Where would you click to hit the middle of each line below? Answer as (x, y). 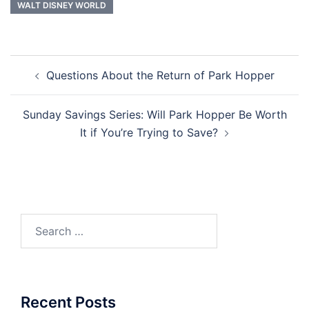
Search (38, 222)
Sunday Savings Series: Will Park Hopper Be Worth (154, 115)
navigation (52, 83)
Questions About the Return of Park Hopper (160, 76)
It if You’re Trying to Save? (149, 133)
